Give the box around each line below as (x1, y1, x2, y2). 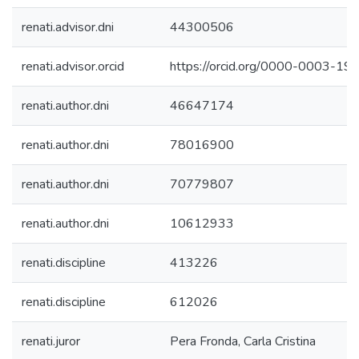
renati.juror (22, 333, 80, 350)
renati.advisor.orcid (22, 58, 124, 75)
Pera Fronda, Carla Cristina (170, 333, 316, 350)
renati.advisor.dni (22, 18, 114, 36)
